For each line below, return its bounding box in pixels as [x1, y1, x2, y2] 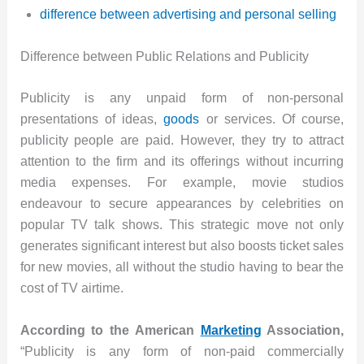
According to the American [19, 323, 201, 337]
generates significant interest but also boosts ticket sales [19, 239, 344, 253]
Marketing [200, 323, 262, 337]
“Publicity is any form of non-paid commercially [19, 344, 344, 358]
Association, [261, 323, 344, 337]
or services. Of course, [199, 112, 344, 127]
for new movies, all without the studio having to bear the [19, 260, 344, 275]
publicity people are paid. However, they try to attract [19, 133, 344, 148]
